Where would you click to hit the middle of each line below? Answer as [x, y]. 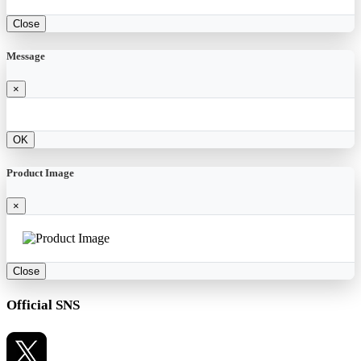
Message [26, 56]
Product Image [40, 172]
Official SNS [43, 305]
